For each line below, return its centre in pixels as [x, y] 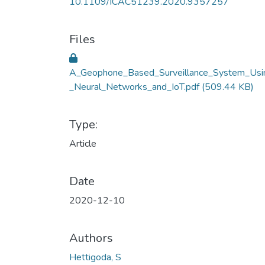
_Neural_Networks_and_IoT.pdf [135, 87]
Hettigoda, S [95, 257]
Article [83, 144]
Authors [91, 238]
